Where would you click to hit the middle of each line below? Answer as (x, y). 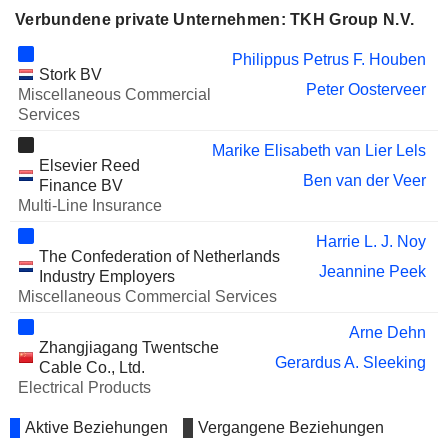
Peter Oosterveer (365, 89)
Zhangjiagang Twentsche (128, 347)
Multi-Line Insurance (89, 205)
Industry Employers (106, 276)
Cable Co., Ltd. (91, 367)
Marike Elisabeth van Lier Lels (318, 150)
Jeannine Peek (372, 271)
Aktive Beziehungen (96, 427)
